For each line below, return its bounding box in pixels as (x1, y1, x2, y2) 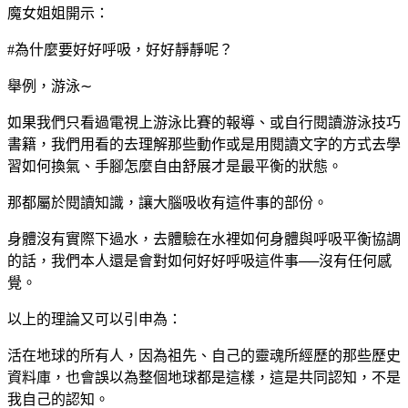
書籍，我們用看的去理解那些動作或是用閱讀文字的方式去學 (7, 136, 401, 152)
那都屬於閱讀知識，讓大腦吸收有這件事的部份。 (7, 194, 328, 210)
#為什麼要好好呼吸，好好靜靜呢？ (7, 41, 233, 57)
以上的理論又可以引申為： (7, 311, 182, 327)
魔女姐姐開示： (7, 5, 109, 21)
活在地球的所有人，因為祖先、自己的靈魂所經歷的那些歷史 (7, 347, 401, 363)
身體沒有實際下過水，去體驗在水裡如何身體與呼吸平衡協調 (7, 230, 401, 247)
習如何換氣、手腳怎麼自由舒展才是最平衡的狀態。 (7, 158, 342, 174)
